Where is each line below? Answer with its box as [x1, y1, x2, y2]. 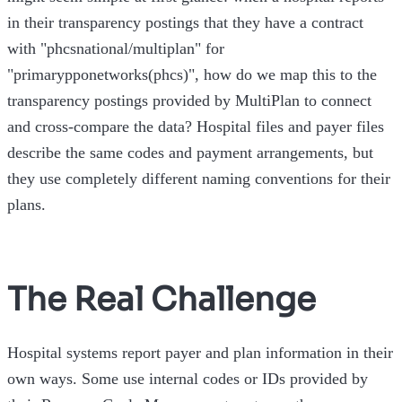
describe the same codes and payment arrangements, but [7, 144, 373, 162]
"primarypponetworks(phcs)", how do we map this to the [7, 66, 377, 84]
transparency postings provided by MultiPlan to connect [7, 92, 371, 110]
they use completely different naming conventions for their [7, 170, 390, 188]
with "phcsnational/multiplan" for [7, 39, 224, 58]
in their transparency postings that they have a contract [7, 13, 363, 32]
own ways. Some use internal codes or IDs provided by [7, 370, 368, 389]
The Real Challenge [7, 279, 316, 320]
